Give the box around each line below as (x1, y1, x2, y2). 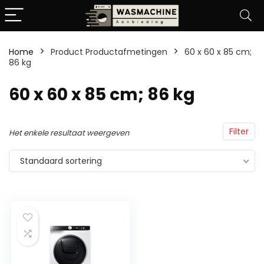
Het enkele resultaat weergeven (9, 127, 129, 138)
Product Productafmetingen (51, 46, 167, 58)
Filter (229, 126, 249, 137)
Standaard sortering (20, 155, 102, 167)
